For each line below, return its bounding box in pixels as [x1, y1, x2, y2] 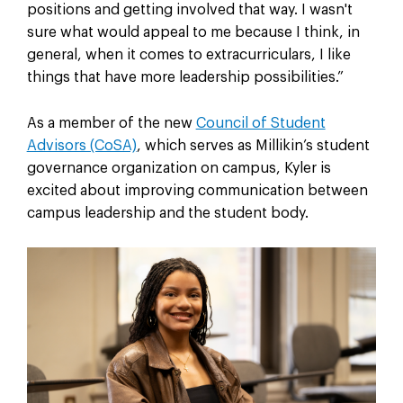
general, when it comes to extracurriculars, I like [26, 47, 351, 62]
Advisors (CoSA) [26, 138, 137, 153]
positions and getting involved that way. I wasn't [26, 2, 353, 17]
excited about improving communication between [26, 183, 368, 198]
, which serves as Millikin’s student [136, 138, 370, 153]
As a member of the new [26, 115, 196, 130]
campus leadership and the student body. [26, 205, 312, 220]
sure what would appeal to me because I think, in [26, 24, 360, 40]
